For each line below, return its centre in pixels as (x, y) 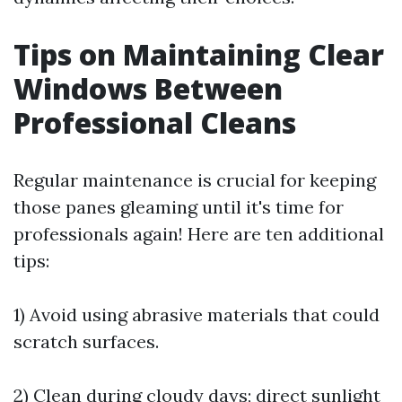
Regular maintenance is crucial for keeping (195, 180)
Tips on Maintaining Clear (199, 54)
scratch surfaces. (86, 341)
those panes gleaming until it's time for (179, 207)
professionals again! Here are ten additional (199, 234)
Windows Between (148, 88)
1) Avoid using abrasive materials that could (197, 315)
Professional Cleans (155, 122)
